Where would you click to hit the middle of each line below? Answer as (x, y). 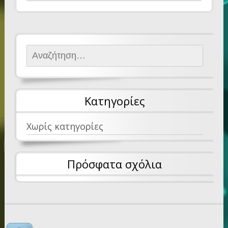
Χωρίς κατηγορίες (65, 126)
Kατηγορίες (115, 101)
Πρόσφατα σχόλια (115, 164)
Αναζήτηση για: (59, 53)
